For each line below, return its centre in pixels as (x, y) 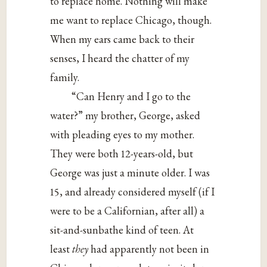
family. (65, 77)
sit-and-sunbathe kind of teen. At (122, 230)
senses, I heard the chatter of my (120, 58)
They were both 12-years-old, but (122, 154)
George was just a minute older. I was (130, 173)
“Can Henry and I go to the (131, 97)
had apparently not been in (149, 249)
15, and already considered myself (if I (133, 192)
